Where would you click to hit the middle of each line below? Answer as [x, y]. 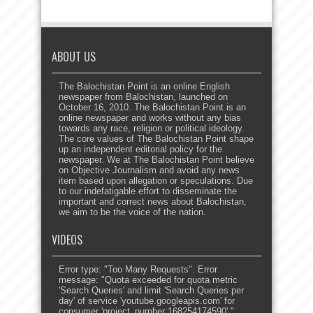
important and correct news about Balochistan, [153, 202]
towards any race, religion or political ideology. [152, 129]
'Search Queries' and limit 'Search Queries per [151, 291]
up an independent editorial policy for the [140, 150]
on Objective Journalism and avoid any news [149, 170]
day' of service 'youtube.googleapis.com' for [147, 301]
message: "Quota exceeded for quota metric [148, 280]
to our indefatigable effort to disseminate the [148, 191]
